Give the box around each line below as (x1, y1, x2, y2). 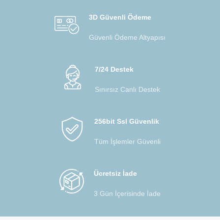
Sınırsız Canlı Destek (94, 85, 160, 93)
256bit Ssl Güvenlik (94, 117, 159, 125)
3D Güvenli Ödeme (89, 13, 151, 21)
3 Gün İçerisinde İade (94, 189, 161, 197)
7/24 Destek (94, 65, 134, 73)
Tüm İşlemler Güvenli (94, 137, 161, 145)
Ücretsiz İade (94, 169, 137, 177)
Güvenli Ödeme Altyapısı (89, 33, 165, 41)
